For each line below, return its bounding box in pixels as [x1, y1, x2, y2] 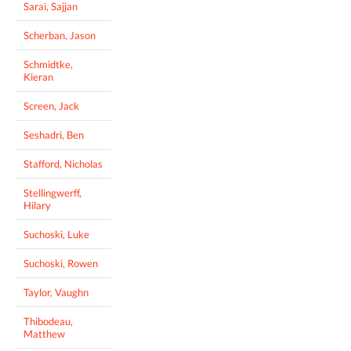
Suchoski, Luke [24, 227, 89, 241]
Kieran [24, 70, 53, 83]
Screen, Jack [24, 99, 79, 112]
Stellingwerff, [24, 186, 81, 199]
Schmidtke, [24, 57, 73, 71]
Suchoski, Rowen [24, 256, 98, 270]
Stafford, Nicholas [24, 157, 103, 170]
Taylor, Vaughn [24, 285, 89, 299]
